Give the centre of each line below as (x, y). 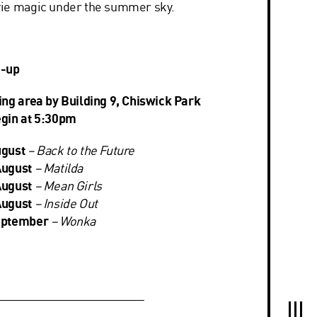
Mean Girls (72, 185)
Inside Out (70, 203)
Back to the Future (85, 150)
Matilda (63, 168)
